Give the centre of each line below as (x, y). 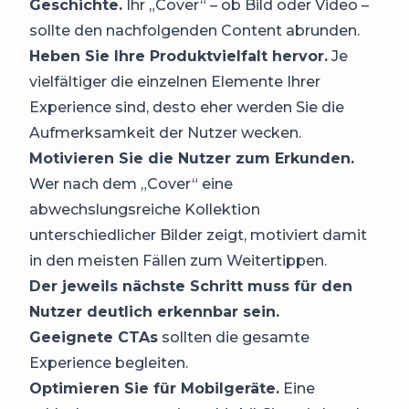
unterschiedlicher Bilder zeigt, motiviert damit (198, 236)
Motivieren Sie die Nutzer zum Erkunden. (192, 159)
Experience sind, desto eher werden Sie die (187, 108)
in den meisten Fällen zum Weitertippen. (178, 261)
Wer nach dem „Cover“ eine (131, 184)
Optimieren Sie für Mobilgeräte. (154, 389)
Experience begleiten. (109, 363)
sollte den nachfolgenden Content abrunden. (194, 31)
